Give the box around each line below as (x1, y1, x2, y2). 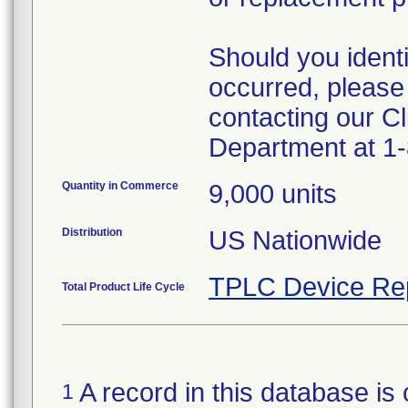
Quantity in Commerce (62, 179, 178, 192)
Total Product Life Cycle (62, 280, 185, 293)
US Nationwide (209, 226, 382, 255)
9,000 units (209, 179, 337, 209)
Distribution (62, 226, 122, 239)
